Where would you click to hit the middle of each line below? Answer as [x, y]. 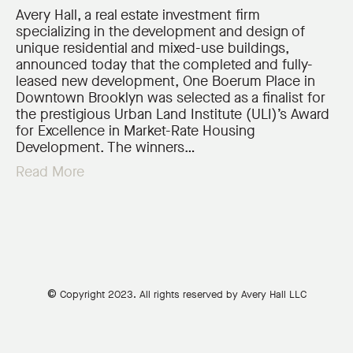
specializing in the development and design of [160, 31]
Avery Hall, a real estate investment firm [138, 15]
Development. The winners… [106, 147]
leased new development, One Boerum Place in [165, 81]
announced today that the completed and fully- [164, 64]
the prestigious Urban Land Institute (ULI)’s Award [173, 114]
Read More [50, 171]
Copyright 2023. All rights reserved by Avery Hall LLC [181, 294]
